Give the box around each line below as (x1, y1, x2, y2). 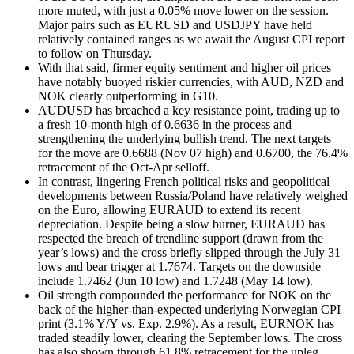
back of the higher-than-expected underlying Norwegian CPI (38, 303, 341, 317)
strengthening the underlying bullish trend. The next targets (38, 132, 331, 146)
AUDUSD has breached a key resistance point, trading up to (38, 104, 340, 118)
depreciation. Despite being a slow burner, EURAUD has (38, 217, 325, 232)
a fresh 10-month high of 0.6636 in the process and (38, 118, 292, 132)
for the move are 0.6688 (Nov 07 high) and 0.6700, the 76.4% (38, 146, 348, 160)
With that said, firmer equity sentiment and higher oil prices (38, 61, 331, 75)
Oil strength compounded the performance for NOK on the (38, 288, 331, 303)
